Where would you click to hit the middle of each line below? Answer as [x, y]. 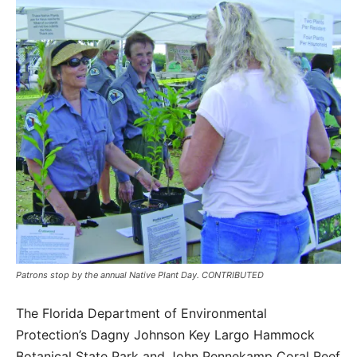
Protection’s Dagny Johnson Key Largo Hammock [165, 334]
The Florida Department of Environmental [141, 313]
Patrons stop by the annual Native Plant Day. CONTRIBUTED [140, 275]
